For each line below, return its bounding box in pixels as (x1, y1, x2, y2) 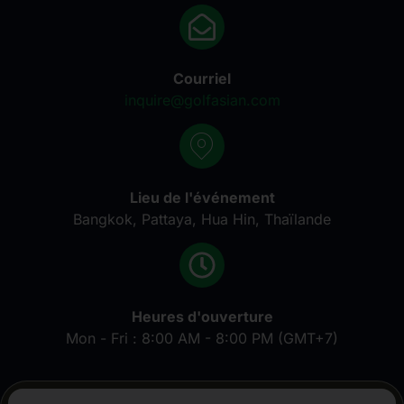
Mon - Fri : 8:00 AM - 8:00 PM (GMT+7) (66, 329, 338, 348)
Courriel (173, 69, 231, 87)
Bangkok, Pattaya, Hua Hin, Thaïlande (73, 210, 331, 229)
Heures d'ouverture (131, 308, 273, 326)
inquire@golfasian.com (124, 90, 280, 109)
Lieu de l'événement (129, 188, 275, 207)
